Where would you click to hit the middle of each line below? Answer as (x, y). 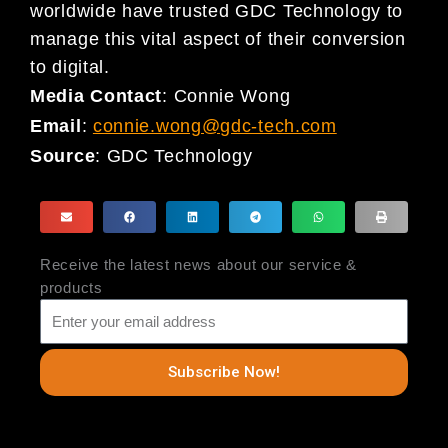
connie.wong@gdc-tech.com (214, 126)
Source (63, 155)
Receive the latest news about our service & (199, 264)
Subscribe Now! (224, 372)
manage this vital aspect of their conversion (218, 38)
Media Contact (96, 96)
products (71, 287)
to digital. (70, 66)
